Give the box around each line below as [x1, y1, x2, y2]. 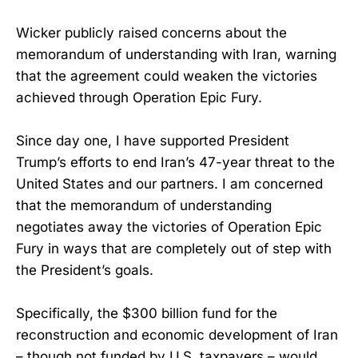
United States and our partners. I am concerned [16, 175, 323, 192]
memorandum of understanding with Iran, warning [16, 46, 336, 62]
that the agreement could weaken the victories [16, 67, 317, 84]
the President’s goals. [16, 261, 153, 278]
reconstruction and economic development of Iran [16, 327, 338, 344]
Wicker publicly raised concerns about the [16, 24, 287, 41]
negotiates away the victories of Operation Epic [16, 218, 322, 235]
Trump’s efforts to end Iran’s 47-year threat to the [16, 153, 335, 170]
